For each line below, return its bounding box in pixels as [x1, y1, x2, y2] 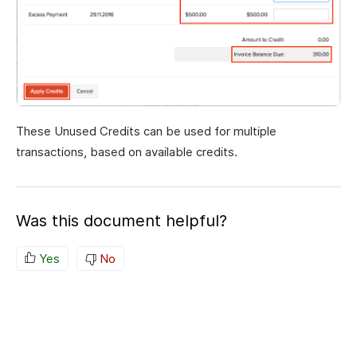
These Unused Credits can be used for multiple [16, 123, 277, 139]
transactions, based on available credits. [16, 143, 237, 159]
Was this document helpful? [16, 210, 227, 230]
